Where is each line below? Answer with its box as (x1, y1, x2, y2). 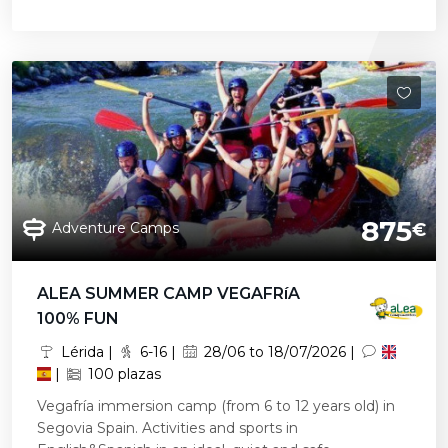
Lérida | (56, 343, 117, 361)
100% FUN (37, 309, 119, 328)
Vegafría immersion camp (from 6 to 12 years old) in (37, 397, 395, 415)
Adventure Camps (52, 218, 179, 237)
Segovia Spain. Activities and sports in (37, 419, 298, 437)
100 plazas (83, 365, 161, 383)
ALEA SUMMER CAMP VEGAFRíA (37, 284, 300, 303)
